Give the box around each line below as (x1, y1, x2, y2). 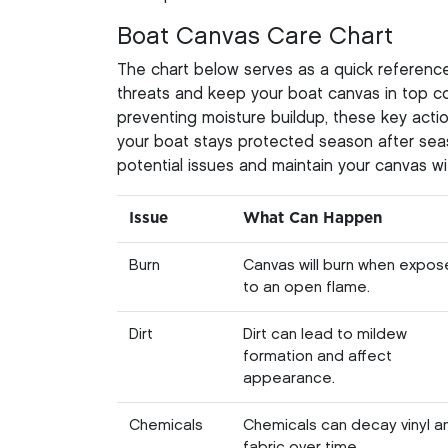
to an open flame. (243, 280, 370, 295)
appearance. (243, 371, 335, 386)
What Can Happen (243, 210, 382, 226)
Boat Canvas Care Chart (117, 25, 393, 48)
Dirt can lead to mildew (243, 327, 407, 342)
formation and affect (243, 349, 392, 364)
